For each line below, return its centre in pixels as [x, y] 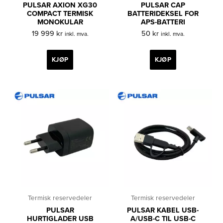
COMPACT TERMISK [60, 13]
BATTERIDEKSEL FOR [163, 13]
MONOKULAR [60, 22]
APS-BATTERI [163, 22]
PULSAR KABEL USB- [163, 211]
